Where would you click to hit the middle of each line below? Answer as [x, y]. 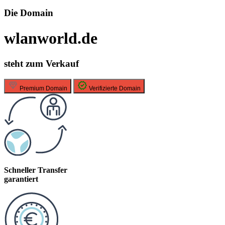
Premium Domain [43, 89]
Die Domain [29, 13]
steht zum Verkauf [41, 64]
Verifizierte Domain [115, 89]
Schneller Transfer [36, 170]
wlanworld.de [51, 38]
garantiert [21, 179]
